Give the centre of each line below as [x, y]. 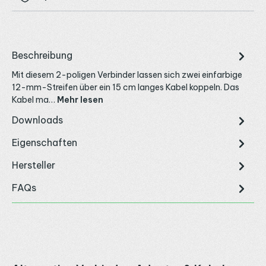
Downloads [37, 120]
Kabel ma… [34, 99]
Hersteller [34, 165]
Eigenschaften [45, 143]
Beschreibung [42, 56]
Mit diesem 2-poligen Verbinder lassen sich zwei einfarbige [127, 75]
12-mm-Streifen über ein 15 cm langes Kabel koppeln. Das [126, 87]
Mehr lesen [80, 99]
